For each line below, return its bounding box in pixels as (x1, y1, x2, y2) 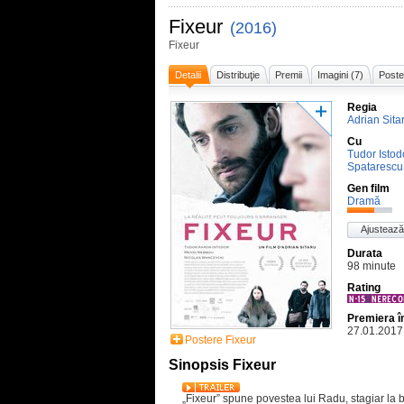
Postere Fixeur (185, 334, 256, 346)
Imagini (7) (317, 69, 363, 80)
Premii (275, 69, 302, 80)
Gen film (347, 182, 390, 195)
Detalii (175, 69, 201, 80)
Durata (347, 247, 382, 260)
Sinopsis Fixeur (169, 357, 276, 372)
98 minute (347, 260, 396, 272)
